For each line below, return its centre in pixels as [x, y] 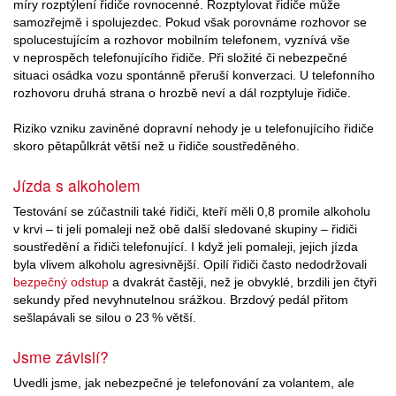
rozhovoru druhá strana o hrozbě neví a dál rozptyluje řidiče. [182, 93]
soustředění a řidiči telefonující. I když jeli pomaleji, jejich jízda [186, 246]
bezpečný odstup [61, 282]
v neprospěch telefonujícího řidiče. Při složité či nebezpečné [180, 58]
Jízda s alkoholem [77, 185]
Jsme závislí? [61, 356]
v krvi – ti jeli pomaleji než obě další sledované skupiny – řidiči [185, 228]
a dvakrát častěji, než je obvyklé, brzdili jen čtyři [243, 282]
